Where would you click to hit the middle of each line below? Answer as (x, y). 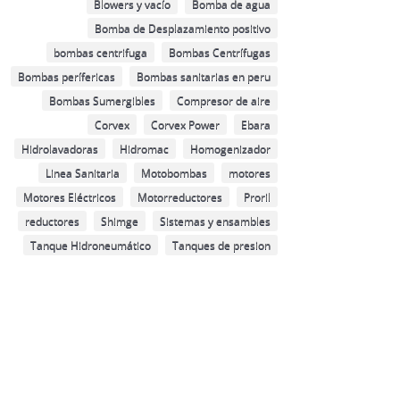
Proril (257, 196)
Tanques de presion (221, 245)
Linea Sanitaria (82, 172)
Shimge (119, 221)
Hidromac (144, 148)
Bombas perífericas (66, 76)
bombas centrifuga (100, 52)
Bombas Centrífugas (219, 52)
